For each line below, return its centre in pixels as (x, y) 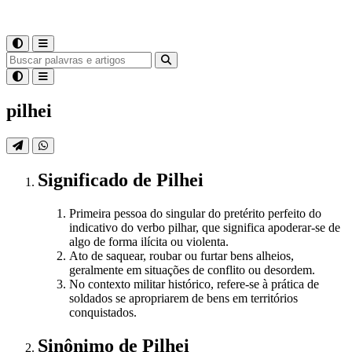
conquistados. (103, 312)
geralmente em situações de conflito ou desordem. (192, 269)
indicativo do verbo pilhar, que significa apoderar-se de (205, 227)
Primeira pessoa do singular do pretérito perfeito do (195, 213)
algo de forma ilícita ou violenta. (149, 241)
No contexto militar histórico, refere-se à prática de (194, 284)
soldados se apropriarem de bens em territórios (183, 298)
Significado (85, 180)
